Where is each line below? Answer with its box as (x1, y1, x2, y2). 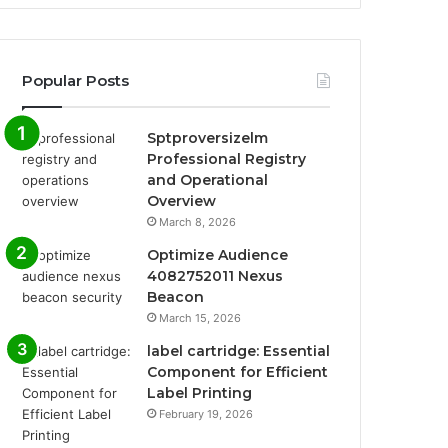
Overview (147, 192, 217, 210)
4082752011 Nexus (147, 267, 284, 285)
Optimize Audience (147, 246, 289, 264)
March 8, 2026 (159, 215, 237, 229)
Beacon (147, 288, 205, 306)
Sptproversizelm (147, 129, 269, 147)
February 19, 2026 (159, 407, 254, 421)
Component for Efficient (147, 363, 329, 381)
